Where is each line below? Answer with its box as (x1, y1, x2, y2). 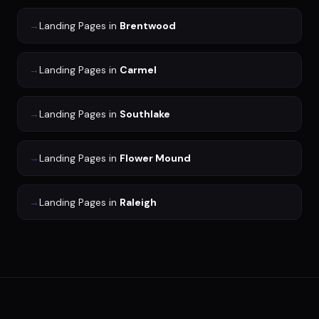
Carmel (120, 63, 157, 77)
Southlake (120, 108, 170, 121)
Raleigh (120, 196, 157, 209)
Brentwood (120, 19, 176, 33)
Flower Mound (120, 152, 191, 165)
